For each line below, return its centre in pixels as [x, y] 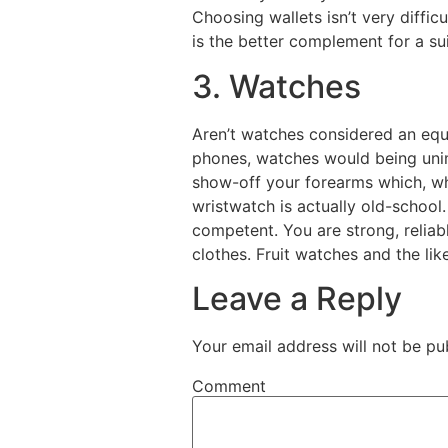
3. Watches [276, 86]
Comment [229, 385]
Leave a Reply [297, 298]
